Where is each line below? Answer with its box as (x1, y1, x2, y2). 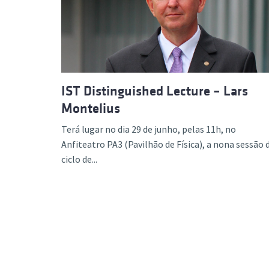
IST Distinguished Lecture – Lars (61, 83, 248, 98)
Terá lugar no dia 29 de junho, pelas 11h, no (61, 122, 236, 135)
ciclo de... (61, 153, 97, 165)
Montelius (61, 100, 120, 116)
